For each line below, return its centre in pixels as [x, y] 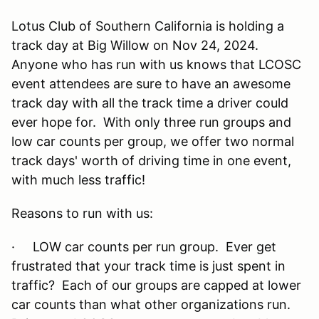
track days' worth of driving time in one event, [151, 160]
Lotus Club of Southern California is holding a [148, 26]
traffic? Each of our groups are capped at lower [156, 285]
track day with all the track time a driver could [150, 103]
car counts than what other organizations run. [153, 304]
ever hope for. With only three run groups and [151, 122]
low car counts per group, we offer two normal [153, 141]
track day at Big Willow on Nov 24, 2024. [137, 45]
